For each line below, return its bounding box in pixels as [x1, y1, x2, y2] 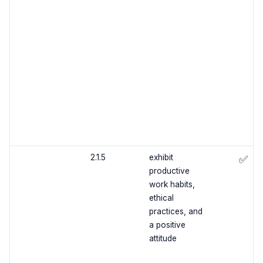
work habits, [149, 180, 195, 190]
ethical [149, 193, 174, 203]
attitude [149, 234, 177, 244]
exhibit [149, 153, 173, 163]
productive [149, 166, 190, 176]
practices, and [149, 207, 203, 217]
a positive [149, 220, 186, 230]
